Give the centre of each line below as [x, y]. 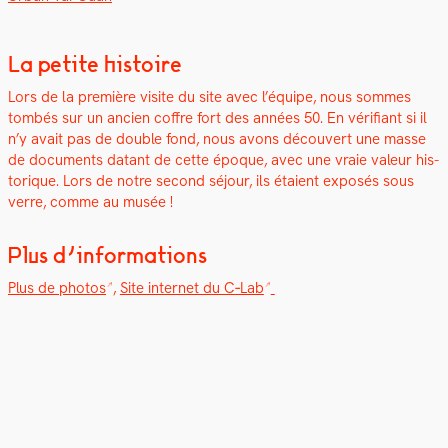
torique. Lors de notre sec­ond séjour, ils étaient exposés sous [211, 180]
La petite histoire [95, 63]
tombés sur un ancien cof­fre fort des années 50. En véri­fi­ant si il [217, 117]
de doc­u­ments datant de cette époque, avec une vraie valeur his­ [223, 159]
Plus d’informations [107, 254]
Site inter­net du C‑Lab [191, 287]
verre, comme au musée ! [90, 201]
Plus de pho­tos [57, 287]
